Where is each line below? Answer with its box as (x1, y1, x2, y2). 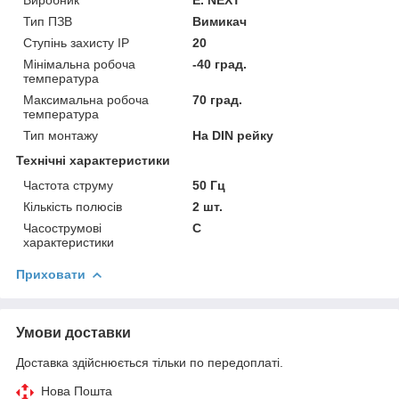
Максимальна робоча (23, 92, 149, 107)
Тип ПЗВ (23, 13, 72, 28)
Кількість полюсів (23, 199, 122, 214)
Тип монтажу (23, 127, 98, 142)
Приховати (16, 266, 85, 281)
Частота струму (23, 177, 113, 192)
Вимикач (192, 13, 248, 28)
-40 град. (192, 56, 248, 71)
